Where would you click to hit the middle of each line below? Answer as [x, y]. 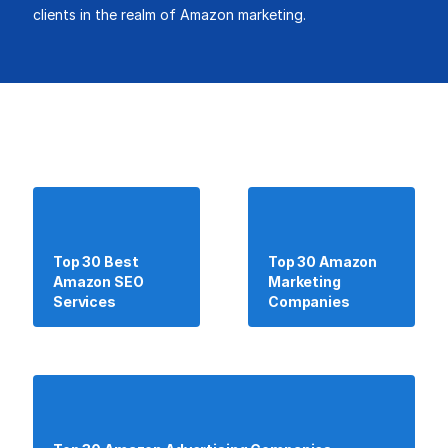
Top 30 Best [96, 261]
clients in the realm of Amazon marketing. [169, 14]
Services [84, 301]
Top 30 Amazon [323, 261]
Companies [309, 301]
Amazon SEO [98, 281]
